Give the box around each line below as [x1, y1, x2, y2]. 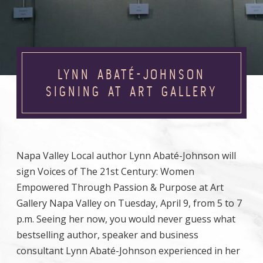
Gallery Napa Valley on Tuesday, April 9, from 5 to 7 [16, 197, 242, 210]
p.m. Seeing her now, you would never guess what [16, 213, 235, 225]
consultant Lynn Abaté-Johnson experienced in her [16, 244, 240, 257]
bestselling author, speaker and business [16, 228, 198, 241]
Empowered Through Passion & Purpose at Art [16, 181, 224, 194]
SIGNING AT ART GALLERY [46, 83, 217, 99]
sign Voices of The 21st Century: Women [16, 165, 194, 178]
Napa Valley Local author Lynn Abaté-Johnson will [16, 149, 236, 162]
